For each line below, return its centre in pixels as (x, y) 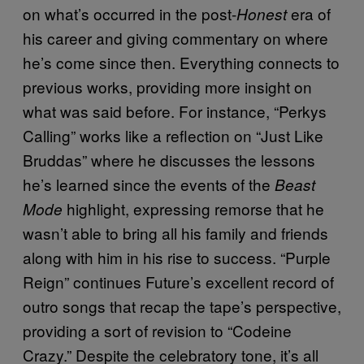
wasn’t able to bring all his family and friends (175, 232)
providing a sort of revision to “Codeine (157, 330)
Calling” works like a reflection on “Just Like (173, 135)
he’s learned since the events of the (149, 184)
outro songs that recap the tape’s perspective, (182, 305)
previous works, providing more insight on (167, 86)
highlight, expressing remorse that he (195, 208)
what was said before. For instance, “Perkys (175, 110)
